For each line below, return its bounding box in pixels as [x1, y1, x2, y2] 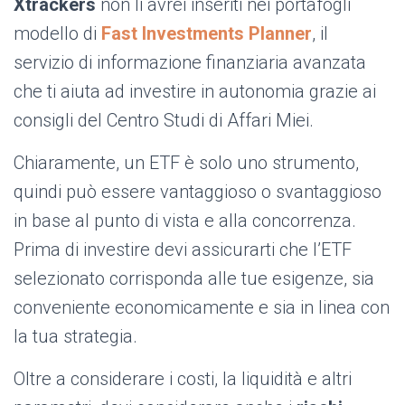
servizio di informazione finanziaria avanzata [14, 52, 366, 74]
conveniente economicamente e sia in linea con [14, 297, 390, 319]
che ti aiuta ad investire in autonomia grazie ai [14, 80, 376, 103]
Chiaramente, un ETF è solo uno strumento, [14, 152, 359, 174]
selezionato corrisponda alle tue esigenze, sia [14, 268, 374, 290]
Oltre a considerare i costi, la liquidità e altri [14, 368, 352, 391]
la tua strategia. [14, 325, 137, 348]
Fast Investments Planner [101, 23, 312, 45]
